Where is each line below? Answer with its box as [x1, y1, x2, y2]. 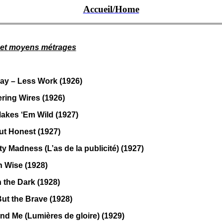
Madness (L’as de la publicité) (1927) [6, 144, 144, 153]
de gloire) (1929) [62, 212, 124, 220]
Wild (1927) [35, 111, 78, 119]
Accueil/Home [83, 4, 139, 14]
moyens [8, 43, 39, 52]
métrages [41, 43, 76, 52]
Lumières [27, 212, 62, 220]
